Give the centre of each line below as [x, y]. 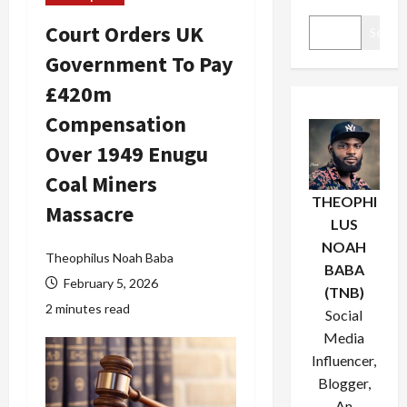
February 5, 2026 [109, 283]
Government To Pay [139, 64]
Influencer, [344, 360]
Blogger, [344, 383]
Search [387, 33]
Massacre [89, 214]
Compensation [116, 124]
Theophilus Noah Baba [109, 258]
